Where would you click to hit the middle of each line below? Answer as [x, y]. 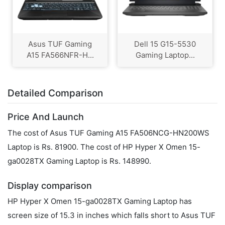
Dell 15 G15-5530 [165, 44]
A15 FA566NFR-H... [60, 55]
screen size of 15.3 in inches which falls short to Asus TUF [111, 215]
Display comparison [50, 185]
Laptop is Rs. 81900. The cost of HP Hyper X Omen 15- [104, 147]
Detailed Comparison [55, 93]
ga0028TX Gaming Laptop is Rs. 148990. [79, 161]
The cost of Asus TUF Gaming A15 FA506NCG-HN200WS [108, 133]
